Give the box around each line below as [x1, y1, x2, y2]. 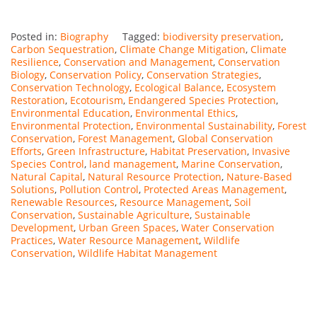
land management [89, 156, 176, 171]
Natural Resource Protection [88, 169, 221, 183]
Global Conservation [178, 131, 273, 145]
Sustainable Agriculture [78, 207, 190, 221]
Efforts [11, 144, 42, 158]
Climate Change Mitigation [120, 42, 246, 56]
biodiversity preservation [163, 29, 281, 43]
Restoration [11, 93, 65, 107]
